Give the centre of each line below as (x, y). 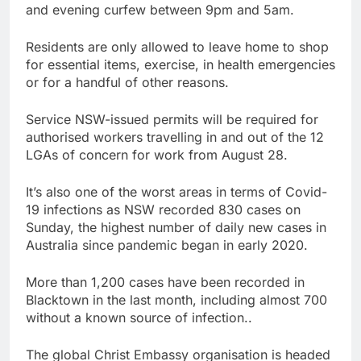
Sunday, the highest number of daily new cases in (176, 228)
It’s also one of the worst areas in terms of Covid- (176, 192)
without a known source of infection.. (139, 318)
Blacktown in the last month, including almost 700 (176, 300)
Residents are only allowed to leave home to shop (177, 47)
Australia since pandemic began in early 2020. (167, 245)
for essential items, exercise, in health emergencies (180, 65)
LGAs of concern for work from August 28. (157, 155)
